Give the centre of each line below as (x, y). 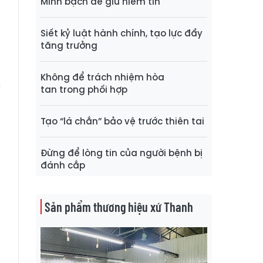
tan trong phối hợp (84, 89)
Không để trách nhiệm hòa (102, 77)
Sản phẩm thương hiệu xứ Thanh (119, 206)
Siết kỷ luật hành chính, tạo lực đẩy (122, 33)
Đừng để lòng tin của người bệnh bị (122, 153)
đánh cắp (63, 165)
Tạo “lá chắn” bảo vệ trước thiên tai (122, 121)
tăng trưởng (69, 45)
